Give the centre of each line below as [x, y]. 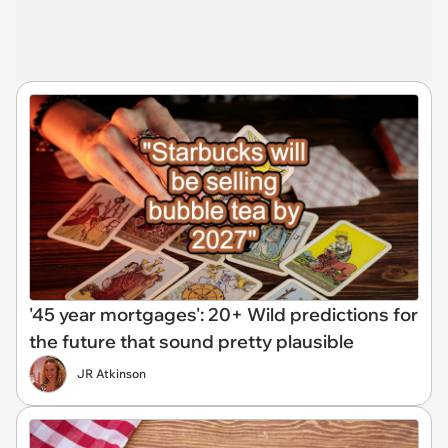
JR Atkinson [111, 373]
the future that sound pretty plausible [191, 341]
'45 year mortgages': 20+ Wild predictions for [223, 314]
